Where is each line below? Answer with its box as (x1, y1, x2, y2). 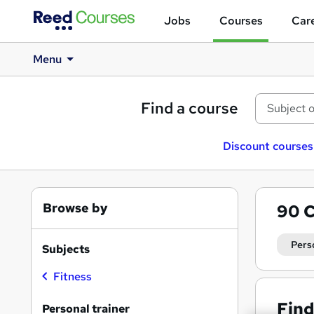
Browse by (43, 200, 108, 216)
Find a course (141, 98, 238, 118)
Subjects (42, 242, 90, 257)
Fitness (53, 269, 92, 284)
